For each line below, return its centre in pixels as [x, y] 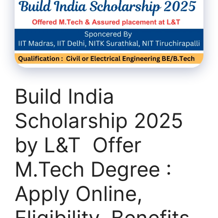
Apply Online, [79, 194]
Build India [64, 96]
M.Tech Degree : [93, 169]
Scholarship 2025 [99, 121]
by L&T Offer [78, 145]
